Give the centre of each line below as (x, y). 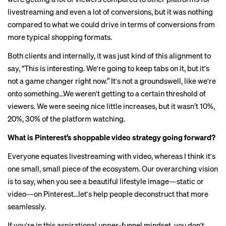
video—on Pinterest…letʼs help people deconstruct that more (108, 194)
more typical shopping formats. (60, 37)
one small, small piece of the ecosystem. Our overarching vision (113, 168)
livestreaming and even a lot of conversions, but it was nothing (110, 12)
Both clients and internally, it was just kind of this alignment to (109, 55)
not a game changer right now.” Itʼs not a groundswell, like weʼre (112, 81)
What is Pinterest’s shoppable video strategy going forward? (111, 137)
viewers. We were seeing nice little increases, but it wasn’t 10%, (111, 106)
